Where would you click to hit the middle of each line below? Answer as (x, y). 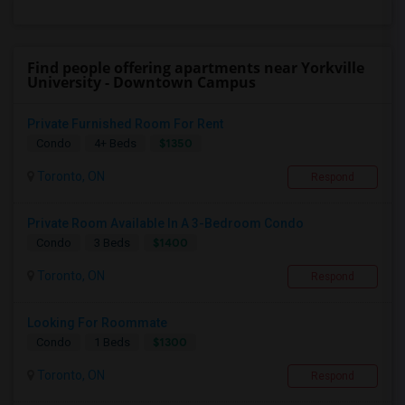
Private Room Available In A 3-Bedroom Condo (165, 223)
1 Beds (112, 342)
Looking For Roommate (97, 323)
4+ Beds (115, 143)
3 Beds (112, 243)
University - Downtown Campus (141, 82)
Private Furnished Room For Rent (125, 124)
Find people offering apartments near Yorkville (196, 68)
